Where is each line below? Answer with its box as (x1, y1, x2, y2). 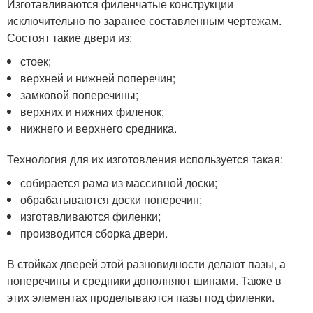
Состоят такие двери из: (7, 29, 132, 45)
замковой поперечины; (20, 87, 139, 103)
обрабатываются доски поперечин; (20, 191, 203, 208)
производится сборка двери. (20, 225, 168, 241)
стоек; (20, 53, 52, 69)
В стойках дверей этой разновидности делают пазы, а (7, 256, 286, 272)
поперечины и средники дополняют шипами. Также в (7, 272, 282, 289)
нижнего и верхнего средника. (20, 120, 177, 136)
